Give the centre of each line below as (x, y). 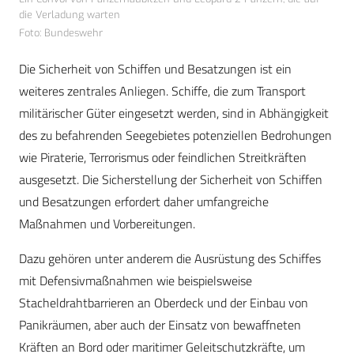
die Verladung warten (70, 14)
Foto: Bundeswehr (61, 32)
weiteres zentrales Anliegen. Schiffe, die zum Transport (162, 90)
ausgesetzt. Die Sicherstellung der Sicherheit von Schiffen (171, 179)
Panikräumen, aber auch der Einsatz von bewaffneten (160, 324)
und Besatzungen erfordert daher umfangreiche (144, 201)
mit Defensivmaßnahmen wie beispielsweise (136, 280)
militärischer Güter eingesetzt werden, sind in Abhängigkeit (174, 113)
